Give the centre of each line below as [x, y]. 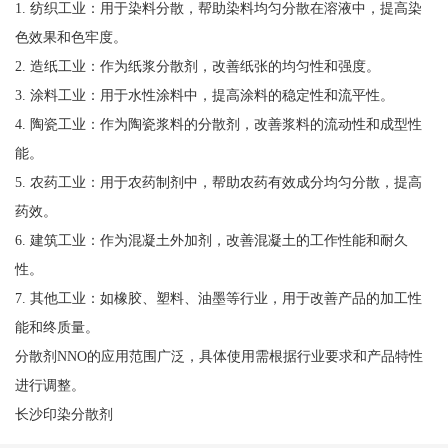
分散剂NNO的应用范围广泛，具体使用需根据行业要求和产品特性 [218, 356]
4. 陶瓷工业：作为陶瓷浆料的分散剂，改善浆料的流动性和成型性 [218, 124]
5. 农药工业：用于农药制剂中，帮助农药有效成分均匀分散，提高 [218, 182]
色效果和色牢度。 [70, 37]
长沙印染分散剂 [63, 414]
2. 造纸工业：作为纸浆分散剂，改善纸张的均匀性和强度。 [197, 66]
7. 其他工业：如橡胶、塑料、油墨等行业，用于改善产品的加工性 [218, 298]
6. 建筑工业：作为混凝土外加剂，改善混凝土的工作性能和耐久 [211, 240]
